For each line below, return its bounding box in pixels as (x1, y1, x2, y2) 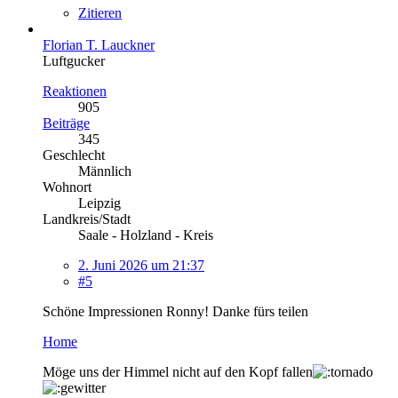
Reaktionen (43, 83, 107, 99)
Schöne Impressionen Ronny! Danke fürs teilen (43, 303, 308, 319)
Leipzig (78, 195, 121, 211)
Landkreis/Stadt (43, 211, 131, 227)
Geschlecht (43, 147, 105, 163)
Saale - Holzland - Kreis (78, 227, 213, 243)
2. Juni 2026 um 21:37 (78, 257, 204, 273)
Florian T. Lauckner (43, 36, 155, 52)
